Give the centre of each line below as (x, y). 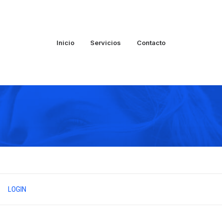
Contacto (151, 42)
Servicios (106, 42)
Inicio (65, 42)
